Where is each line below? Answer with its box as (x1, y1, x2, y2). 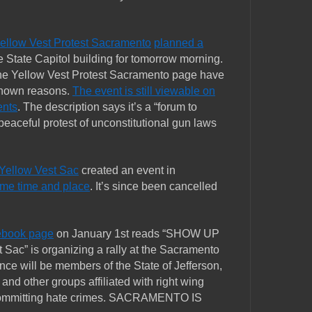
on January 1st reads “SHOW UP (54, 228, 219, 240)
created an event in (79, 164, 175, 177)
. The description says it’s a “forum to (17, 101, 197, 114)
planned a (154, 37, 203, 49)
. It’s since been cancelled (90, 180, 217, 193)
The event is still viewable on (72, 85, 215, 97)
